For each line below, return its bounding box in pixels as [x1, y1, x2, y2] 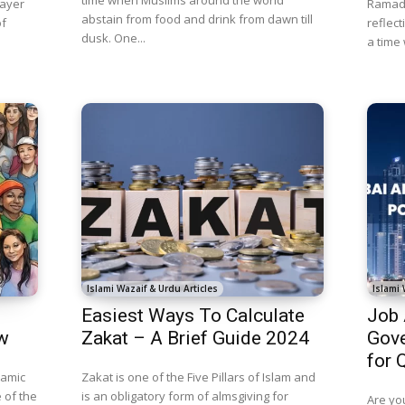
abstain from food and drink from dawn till [80, 10, 313, 27]
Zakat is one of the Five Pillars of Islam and [80, 369, 316, 386]
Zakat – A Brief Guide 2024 [80, 327, 309, 350]
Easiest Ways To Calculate [80, 305, 305, 327]
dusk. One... [80, 29, 146, 46]
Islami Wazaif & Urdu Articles [86, 282, 218, 296]
